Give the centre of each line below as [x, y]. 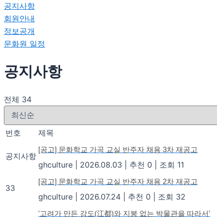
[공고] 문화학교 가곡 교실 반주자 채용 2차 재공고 [118, 181]
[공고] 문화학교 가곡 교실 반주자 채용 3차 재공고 [118, 149]
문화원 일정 [24, 44]
